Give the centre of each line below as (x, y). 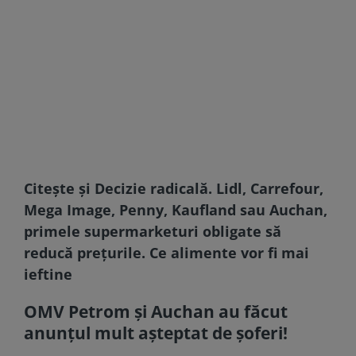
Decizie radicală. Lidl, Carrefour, (209, 188)
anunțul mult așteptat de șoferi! (156, 333)
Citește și (59, 188)
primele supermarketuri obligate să (153, 231)
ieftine (48, 274)
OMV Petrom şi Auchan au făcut (156, 311)
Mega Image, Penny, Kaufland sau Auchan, (176, 209)
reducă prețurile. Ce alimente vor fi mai (166, 252)
